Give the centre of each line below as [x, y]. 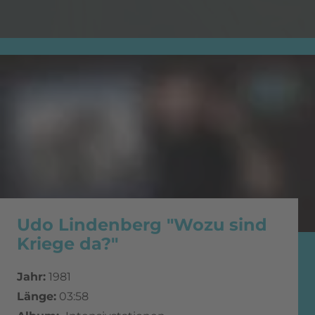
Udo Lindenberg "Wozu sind [142, 225]
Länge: [37, 297]
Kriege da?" [67, 244]
